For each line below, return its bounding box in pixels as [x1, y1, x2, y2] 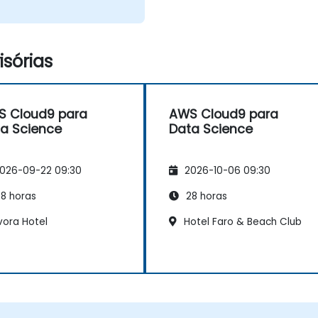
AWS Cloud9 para [169, 106, 278, 124]
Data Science [169, 121, 253, 138]
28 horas [183, 189, 227, 203]
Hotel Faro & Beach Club [181, 214, 302, 229]
